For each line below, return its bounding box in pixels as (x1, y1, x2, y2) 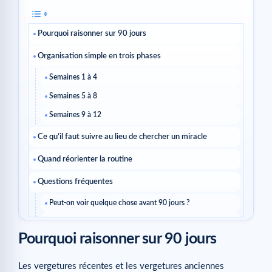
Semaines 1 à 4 (49, 73, 97, 81)
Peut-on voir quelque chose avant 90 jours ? (49, 199, 189, 207)
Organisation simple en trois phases (38, 52, 161, 61)
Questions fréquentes (38, 178, 113, 186)
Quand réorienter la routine (38, 155, 132, 164)
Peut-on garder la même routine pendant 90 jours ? (49, 246, 212, 254)
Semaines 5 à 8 (49, 92, 97, 100)
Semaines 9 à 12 (49, 111, 101, 119)
